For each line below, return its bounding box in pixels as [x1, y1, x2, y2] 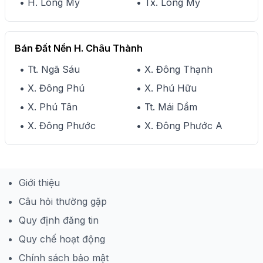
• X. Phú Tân [19, 101, 77, 113]
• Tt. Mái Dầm [136, 101, 197, 113]
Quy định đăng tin [19, 214, 99, 226]
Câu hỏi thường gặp [19, 195, 107, 207]
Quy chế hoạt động [19, 233, 105, 245]
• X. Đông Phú [19, 82, 85, 94]
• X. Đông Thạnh [136, 63, 213, 75]
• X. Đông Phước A [136, 120, 222, 131]
